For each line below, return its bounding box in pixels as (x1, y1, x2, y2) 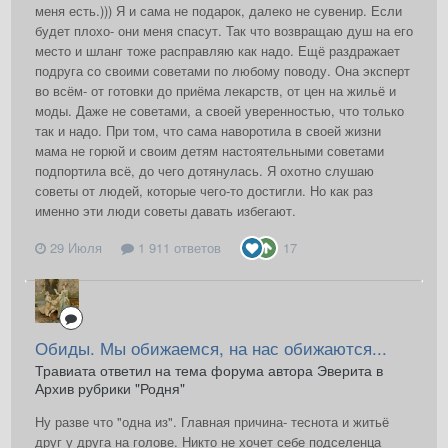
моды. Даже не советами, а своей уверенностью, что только (35, 101, 404, 121)
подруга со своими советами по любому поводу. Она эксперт (35, 61, 410, 81)
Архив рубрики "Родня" (35, 378, 185, 399)
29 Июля (50, 238, 102, 258)
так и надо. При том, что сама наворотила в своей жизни (35, 121, 381, 141)
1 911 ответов (134, 238, 221, 258)
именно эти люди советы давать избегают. (35, 201, 296, 221)
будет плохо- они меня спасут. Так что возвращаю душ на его (35, 21, 413, 41)
